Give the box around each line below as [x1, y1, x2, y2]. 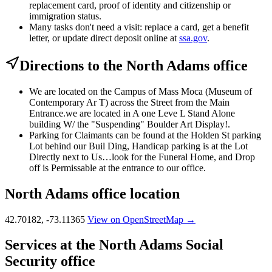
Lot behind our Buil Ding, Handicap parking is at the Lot [29, 140, 248, 151]
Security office [5, 253, 95, 270]
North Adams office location [5, 185, 180, 202]
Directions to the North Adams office [19, 57, 248, 73]
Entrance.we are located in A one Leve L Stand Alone [29, 107, 235, 118]
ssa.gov [179, 32, 207, 43]
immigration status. [29, 10, 101, 21]
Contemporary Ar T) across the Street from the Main [29, 97, 229, 107]
